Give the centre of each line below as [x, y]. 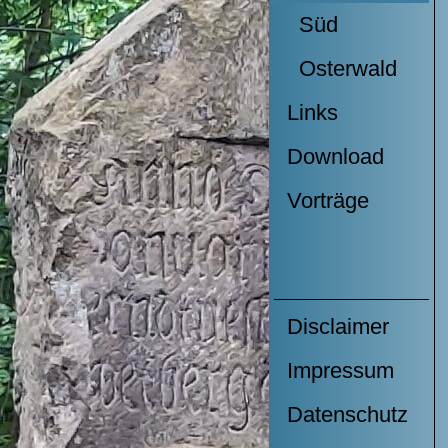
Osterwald [341, 68]
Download [335, 156]
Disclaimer [337, 326]
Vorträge [327, 200]
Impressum [340, 370]
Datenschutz [347, 414]
